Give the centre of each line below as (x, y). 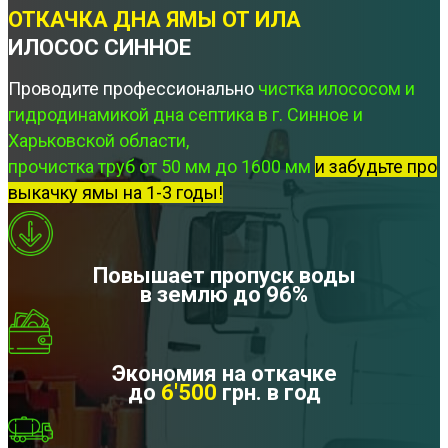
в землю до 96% (224, 295)
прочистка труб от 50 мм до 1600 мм (159, 167)
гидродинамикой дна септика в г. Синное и (185, 115)
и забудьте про (376, 167)
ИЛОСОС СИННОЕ (99, 47)
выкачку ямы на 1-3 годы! (115, 193)
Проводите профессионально (131, 89)
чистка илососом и (336, 89)
